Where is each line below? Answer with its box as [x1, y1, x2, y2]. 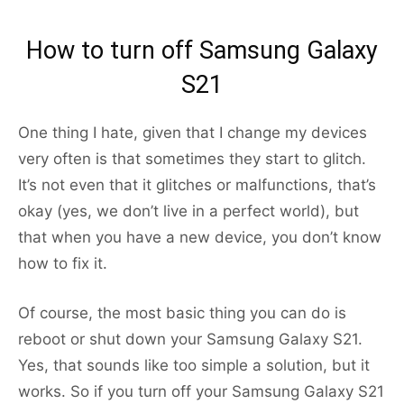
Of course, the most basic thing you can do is [18, 304, 346, 323]
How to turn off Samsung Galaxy [26, 36, 378, 66]
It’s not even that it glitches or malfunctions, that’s [18, 176, 376, 195]
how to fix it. [18, 254, 107, 273]
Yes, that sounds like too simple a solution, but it [18, 356, 370, 375]
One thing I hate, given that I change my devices [18, 124, 367, 142]
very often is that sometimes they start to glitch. [18, 150, 366, 169]
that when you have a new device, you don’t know [18, 228, 381, 247]
